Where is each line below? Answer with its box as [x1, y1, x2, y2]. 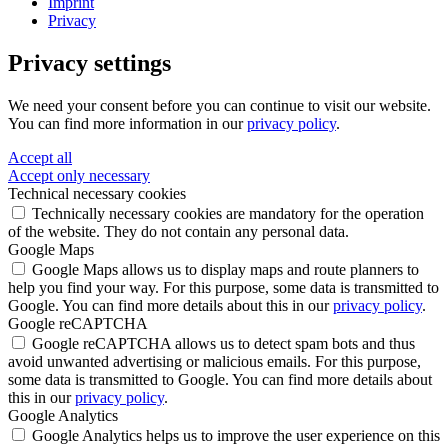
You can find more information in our [8, 114, 247, 132]
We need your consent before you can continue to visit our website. [8, 96, 431, 114]
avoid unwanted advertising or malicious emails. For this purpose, [8, 352, 421, 370]
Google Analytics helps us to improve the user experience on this [32, 426, 440, 444]
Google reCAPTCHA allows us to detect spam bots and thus [32, 334, 415, 352]
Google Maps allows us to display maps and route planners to [32, 260, 419, 278]
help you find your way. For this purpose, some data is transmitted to [8, 278, 439, 296]
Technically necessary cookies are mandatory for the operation [32, 204, 424, 222]
